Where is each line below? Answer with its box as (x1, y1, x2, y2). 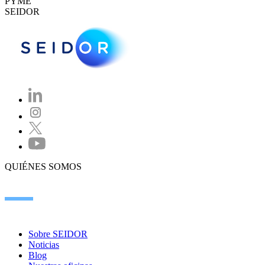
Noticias (28, 239, 59, 250)
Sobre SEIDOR (28, 228, 88, 239)
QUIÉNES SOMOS (5, 161, 82, 172)
